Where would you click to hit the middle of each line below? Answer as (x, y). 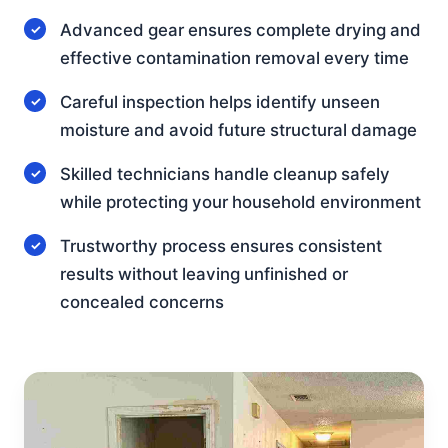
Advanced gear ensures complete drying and (240, 30)
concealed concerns (142, 302)
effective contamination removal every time (234, 58)
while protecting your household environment (240, 202)
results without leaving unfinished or (204, 274)
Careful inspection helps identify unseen (220, 102)
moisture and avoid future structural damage (238, 130)
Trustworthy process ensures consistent (221, 246)
